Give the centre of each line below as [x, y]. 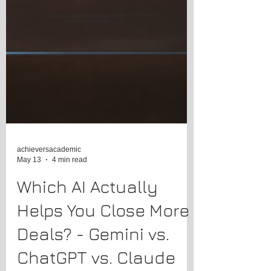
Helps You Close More [103, 234]
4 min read [70, 183]
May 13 [29, 183]
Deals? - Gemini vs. [93, 257]
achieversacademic [49, 173]
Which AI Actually [87, 210]
